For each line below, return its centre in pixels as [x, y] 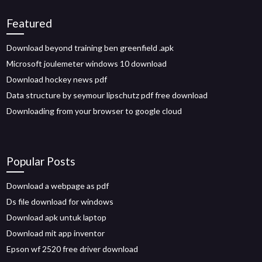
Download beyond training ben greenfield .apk [90, 48]
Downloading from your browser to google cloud [94, 111]
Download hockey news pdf [57, 79]
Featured [30, 23]
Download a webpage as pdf [58, 186]
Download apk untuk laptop [57, 217]
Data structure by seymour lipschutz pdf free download [107, 95]
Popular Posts [41, 161]
